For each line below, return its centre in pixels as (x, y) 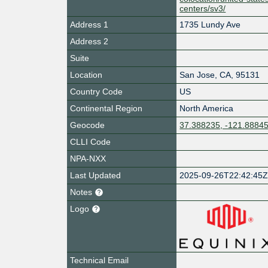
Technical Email (99, 260)
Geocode (87, 125)
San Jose (197, 74)
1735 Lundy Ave (210, 24)
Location (86, 74)
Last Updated (95, 175)
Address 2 (89, 41)
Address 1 (89, 24)
